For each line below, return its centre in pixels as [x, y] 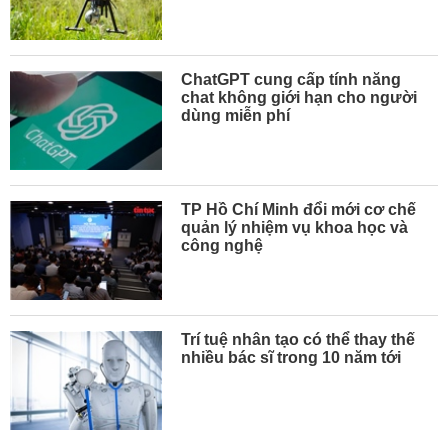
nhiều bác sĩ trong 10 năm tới [291, 358]
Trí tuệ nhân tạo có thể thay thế [298, 340]
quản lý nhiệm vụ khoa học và [295, 227]
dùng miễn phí [236, 115]
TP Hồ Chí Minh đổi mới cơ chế [299, 209]
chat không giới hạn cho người [299, 97]
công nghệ [222, 245]
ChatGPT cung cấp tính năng [291, 79]
